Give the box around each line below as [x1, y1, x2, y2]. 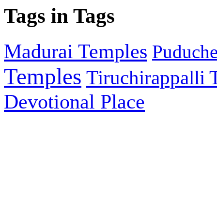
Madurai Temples [4, 40, 147, 63]
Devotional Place [4, 90, 145, 113]
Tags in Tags [4, 4, 115, 28]
